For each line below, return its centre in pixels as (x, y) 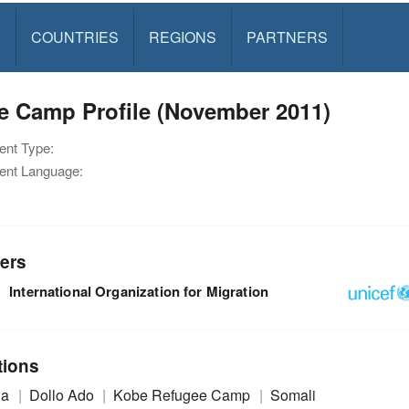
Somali (293, 395)
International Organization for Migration (139, 291)
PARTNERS (287, 37)
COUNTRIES (74, 37)
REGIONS (182, 37)
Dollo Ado (63, 395)
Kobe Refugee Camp (184, 395)
